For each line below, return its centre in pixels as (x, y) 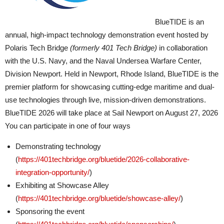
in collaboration (182, 48)
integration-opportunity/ (52, 172)
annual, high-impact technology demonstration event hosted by (107, 35)
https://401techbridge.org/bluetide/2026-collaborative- (104, 159)
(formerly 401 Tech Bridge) (113, 48)
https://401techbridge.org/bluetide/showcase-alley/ (99, 198)
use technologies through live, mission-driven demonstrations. (105, 100)
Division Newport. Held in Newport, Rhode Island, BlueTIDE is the (112, 74)
